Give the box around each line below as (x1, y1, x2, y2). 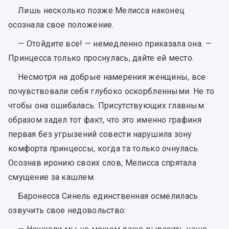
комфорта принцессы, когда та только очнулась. (8, 143, 200, 153)
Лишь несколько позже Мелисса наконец (18, 5, 185, 15)
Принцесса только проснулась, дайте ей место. (8, 53, 194, 63)
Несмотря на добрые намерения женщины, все (18, 72, 206, 82)
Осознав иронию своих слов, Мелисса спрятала (8, 157, 197, 168)
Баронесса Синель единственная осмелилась (18, 191, 198, 201)
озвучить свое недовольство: (8, 205, 126, 215)
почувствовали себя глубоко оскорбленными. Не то (8, 86, 215, 96)
